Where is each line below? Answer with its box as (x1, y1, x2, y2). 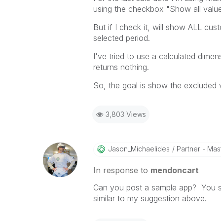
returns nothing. (93, 62, 149, 72)
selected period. (93, 33, 150, 43)
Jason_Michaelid (108, 145, 162, 153)
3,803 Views (105, 110, 146, 118)
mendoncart (150, 165, 199, 175)
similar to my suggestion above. (93, 193, 207, 203)
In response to (93, 165, 150, 175)
